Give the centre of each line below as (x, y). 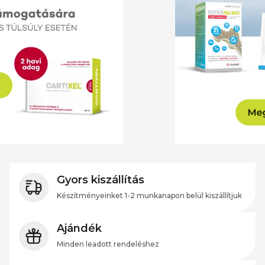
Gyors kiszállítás (101, 180)
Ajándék (79, 229)
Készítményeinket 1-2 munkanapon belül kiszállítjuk (149, 196)
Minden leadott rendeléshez (108, 244)
